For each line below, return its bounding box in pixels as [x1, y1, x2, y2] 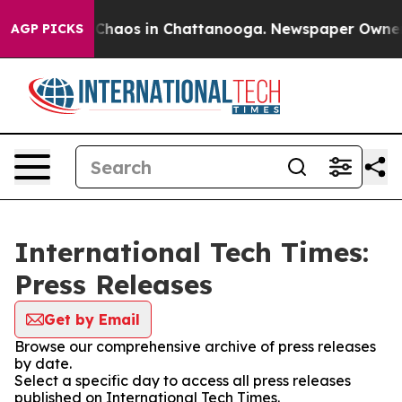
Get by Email [44, 310, 140, 328]
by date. [14, 354, 72, 372]
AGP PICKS [11, 21, 83, 37]
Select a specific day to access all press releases [14, 371, 351, 389]
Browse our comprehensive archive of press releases [14, 337, 376, 355]
